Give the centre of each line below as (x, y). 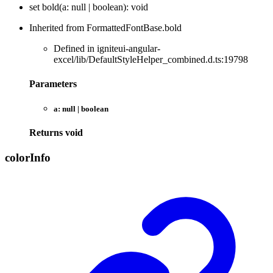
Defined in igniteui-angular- (107, 49)
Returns (47, 132)
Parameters (53, 83)
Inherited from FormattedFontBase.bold (105, 28)
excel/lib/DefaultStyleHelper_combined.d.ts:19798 (151, 60)
